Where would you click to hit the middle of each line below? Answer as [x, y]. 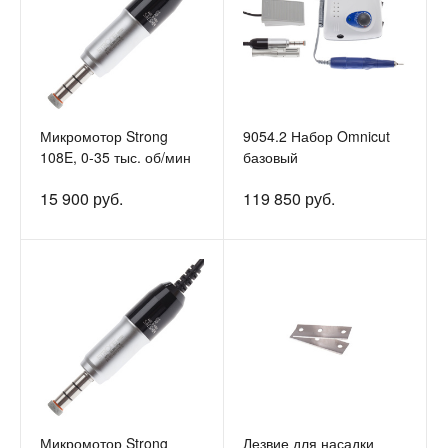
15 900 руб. [81, 198]
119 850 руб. [289, 198]
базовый [270, 157]
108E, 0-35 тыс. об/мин [115, 157]
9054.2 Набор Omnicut [316, 136]
